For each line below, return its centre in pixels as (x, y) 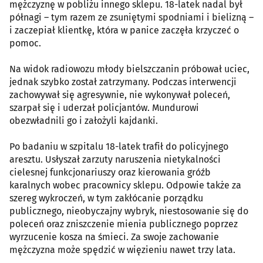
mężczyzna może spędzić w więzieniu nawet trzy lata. (122, 250)
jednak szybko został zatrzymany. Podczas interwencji (123, 82)
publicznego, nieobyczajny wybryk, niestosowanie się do (129, 211)
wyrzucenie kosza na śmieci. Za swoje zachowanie (114, 237)
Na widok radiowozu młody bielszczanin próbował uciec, (129, 69)
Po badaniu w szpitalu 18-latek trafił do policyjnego (119, 147)
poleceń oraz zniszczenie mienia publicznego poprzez (124, 224)
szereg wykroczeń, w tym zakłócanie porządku (106, 198)
